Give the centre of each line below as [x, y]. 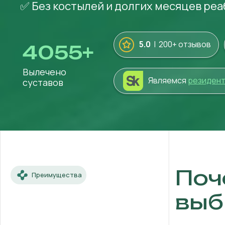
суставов [43, 82]
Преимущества [57, 175]
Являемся [168, 80]
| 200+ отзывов [182, 44]
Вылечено [44, 72]
